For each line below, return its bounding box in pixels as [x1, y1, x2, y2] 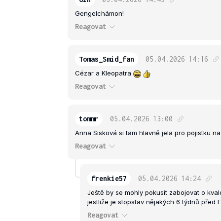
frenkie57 [91, 174, 127, 183]
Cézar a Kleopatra [75, 69, 133, 77]
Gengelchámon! [75, 9, 124, 18]
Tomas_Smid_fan [79, 55, 134, 64]
